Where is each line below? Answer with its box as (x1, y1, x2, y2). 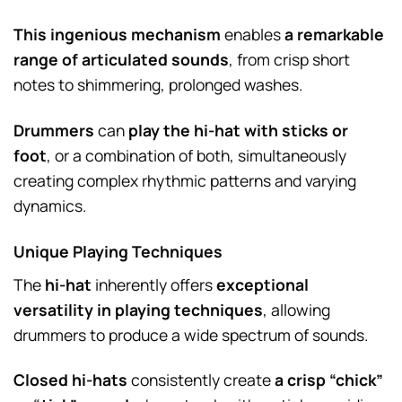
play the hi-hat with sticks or (128, 118, 348, 141)
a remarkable (284, 23, 384, 45)
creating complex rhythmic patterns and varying (13, 169, 356, 191)
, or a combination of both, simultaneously (47, 144, 346, 166)
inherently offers (92, 273, 216, 295)
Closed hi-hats (13, 369, 127, 391)
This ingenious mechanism (13, 23, 221, 45)
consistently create (127, 369, 275, 391)
